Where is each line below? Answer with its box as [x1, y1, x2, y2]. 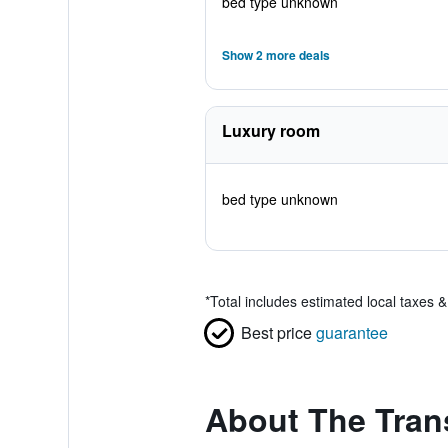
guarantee [315, 321, 388, 344]
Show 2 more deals [221, 46, 330, 64]
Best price [240, 321, 312, 344]
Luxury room [221, 119, 320, 142]
